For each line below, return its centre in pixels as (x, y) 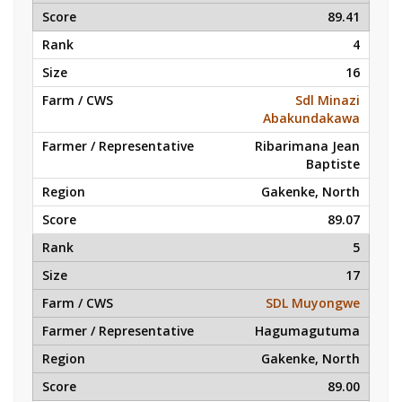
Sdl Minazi (328, 100)
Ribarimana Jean (307, 146)
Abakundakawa (311, 118)
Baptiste (333, 164)
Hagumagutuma (307, 331)
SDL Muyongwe (313, 303)
